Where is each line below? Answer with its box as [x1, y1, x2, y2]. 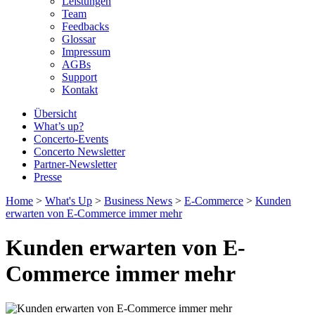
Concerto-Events [34, 133, 108, 145]
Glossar [62, 33, 96, 45]
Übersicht [34, 108, 77, 120]
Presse [34, 171, 62, 183]
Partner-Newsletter [34, 158, 117, 170]
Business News [104, 195, 172, 207]
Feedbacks [62, 20, 109, 32]
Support [62, 71, 97, 83]
